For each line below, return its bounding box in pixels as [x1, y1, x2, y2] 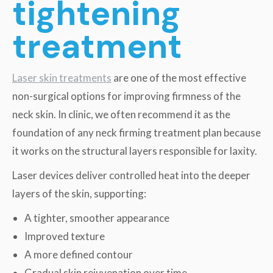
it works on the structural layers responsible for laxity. [12, 144, 261, 157]
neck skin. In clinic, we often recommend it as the [12, 107, 230, 121]
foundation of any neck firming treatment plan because [12, 126, 261, 139]
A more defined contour [24, 247, 135, 261]
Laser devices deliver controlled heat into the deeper [12, 168, 250, 182]
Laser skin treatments [12, 71, 112, 84]
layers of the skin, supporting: [12, 186, 148, 200]
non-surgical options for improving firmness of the [12, 89, 241, 102]
